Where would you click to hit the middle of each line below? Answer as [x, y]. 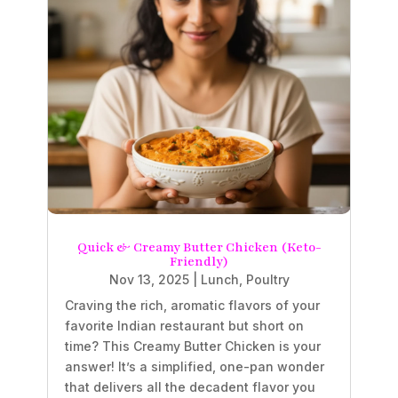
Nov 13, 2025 [149, 280]
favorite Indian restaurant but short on [184, 326]
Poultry [267, 280]
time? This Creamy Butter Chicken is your [192, 346]
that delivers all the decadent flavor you [190, 387]
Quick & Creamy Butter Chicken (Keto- [199, 248]
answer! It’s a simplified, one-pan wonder [194, 367]
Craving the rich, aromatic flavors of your [192, 306]
